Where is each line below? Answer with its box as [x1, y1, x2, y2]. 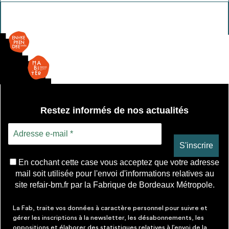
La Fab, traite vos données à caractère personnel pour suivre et [13, 205, 208, 212]
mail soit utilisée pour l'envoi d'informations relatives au [15, 169, 214, 178]
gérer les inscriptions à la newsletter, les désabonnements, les [13, 215, 204, 221]
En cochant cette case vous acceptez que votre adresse [16, 158, 219, 167]
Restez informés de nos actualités [40, 105, 189, 116]
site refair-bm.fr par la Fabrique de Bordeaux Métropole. [14, 180, 215, 190]
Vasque [66, 5, 95, 13]
